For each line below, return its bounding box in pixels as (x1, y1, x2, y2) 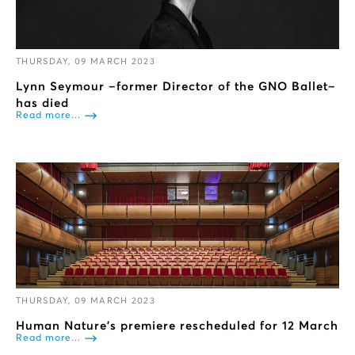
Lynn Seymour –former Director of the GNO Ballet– (16, 80, 336, 93)
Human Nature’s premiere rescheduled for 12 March (16, 320, 338, 333)
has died (16, 97, 69, 109)
